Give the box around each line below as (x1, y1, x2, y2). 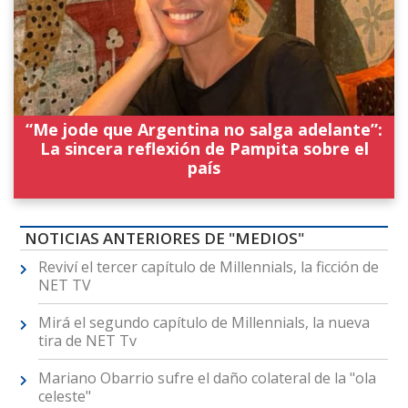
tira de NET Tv (37, 331, 137, 352)
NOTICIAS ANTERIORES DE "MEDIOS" (24, 228, 304, 250)
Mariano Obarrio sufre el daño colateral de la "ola (37, 368, 376, 389)
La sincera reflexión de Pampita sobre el (39, 138, 369, 160)
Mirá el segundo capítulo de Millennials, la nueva (37, 312, 370, 333)
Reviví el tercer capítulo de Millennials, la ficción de (37, 257, 379, 278)
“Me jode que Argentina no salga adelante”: (25, 118, 382, 141)
